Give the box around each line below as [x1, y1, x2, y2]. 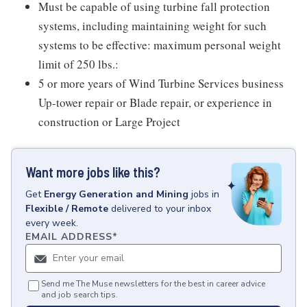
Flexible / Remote [25, 202, 108, 215]
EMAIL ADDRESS [25, 230, 112, 243]
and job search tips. [41, 289, 118, 300]
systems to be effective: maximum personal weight [38, 37, 281, 53]
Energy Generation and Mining [44, 188, 188, 201]
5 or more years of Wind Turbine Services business [38, 75, 284, 91]
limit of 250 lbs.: [38, 56, 119, 72]
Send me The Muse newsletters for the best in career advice [41, 278, 265, 289]
